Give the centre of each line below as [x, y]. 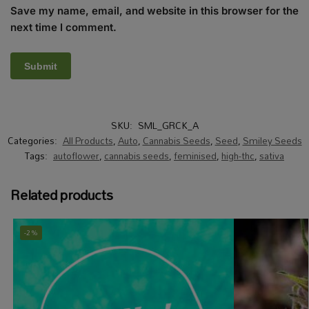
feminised [195, 156]
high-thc [238, 156]
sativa [272, 156]
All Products [88, 141]
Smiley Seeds [272, 141]
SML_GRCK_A [168, 126]
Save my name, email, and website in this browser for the [154, 11]
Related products [62, 195]
